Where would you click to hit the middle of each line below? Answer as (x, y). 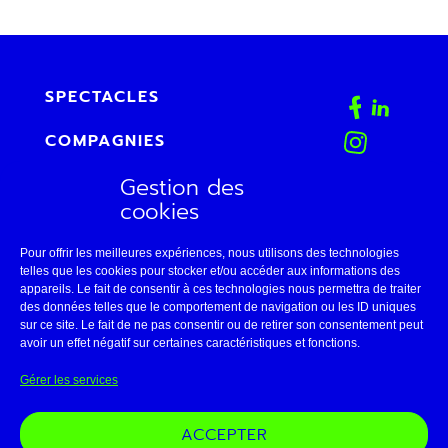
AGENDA (83, 185)
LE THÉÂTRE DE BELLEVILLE (176, 361)
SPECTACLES (102, 97)
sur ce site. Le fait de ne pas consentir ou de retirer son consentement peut (221, 325)
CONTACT (88, 273)
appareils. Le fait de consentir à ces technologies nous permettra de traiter (220, 289)
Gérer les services (69, 380)
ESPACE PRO (103, 317)
